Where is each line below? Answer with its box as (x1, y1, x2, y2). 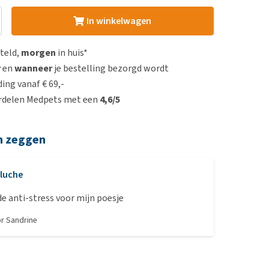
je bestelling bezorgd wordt (52, 62, 169, 74)
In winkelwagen (86, 14, 151, 27)
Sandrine (6, 214, 38, 226)
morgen (21, 46, 56, 59)
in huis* (56, 46, 88, 59)
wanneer (14, 62, 53, 74)
